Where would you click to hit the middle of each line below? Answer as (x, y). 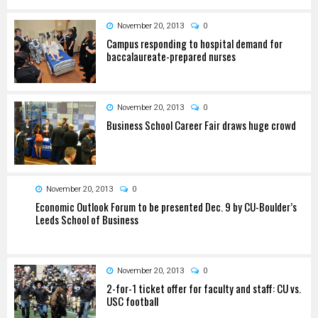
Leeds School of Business (87, 219)
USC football (132, 301)
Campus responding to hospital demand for (194, 43)
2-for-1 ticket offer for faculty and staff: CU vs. (204, 288)
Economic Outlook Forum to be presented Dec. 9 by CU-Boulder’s (166, 206)
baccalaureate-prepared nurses (171, 56)
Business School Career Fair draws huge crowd (201, 125)
